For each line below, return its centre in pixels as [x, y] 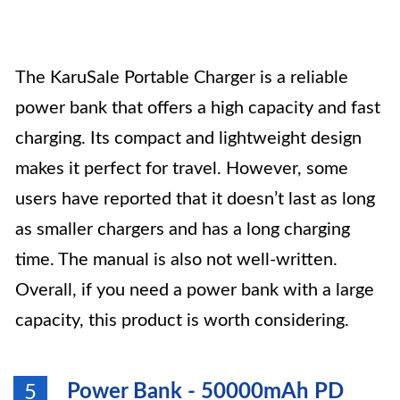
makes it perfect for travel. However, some [182, 169]
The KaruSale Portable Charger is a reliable [182, 78]
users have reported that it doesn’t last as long [195, 199]
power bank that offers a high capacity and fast [198, 108]
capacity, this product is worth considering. [182, 321]
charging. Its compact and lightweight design [188, 138]
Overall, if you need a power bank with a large [195, 290]
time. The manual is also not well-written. [176, 260]
